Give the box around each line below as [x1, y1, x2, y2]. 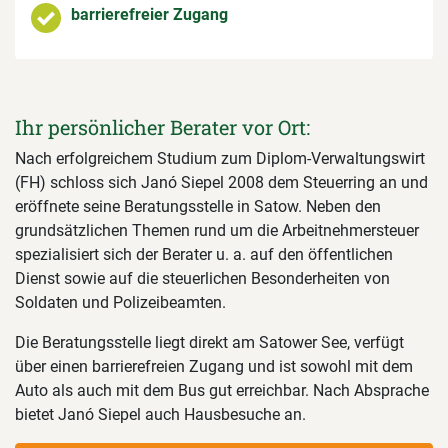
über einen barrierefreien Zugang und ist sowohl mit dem [15, 357, 413, 377]
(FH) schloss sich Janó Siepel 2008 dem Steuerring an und [15, 173, 428, 193]
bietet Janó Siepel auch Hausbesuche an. [15, 405, 306, 425]
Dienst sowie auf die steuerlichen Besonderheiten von [15, 269, 390, 289]
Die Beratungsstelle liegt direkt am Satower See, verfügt [15, 333, 404, 353]
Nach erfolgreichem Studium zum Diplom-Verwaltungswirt [15, 149, 425, 169]
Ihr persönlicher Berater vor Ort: [15, 114, 310, 141]
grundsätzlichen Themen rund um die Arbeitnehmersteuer [15, 221, 419, 241]
